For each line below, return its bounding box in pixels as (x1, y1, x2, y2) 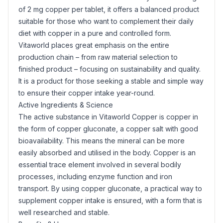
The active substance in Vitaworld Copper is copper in (18, 112, 198, 121)
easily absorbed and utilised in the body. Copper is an (18, 148, 196, 157)
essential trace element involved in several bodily (18, 160, 181, 169)
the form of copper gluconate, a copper (18, 124, 152, 133)
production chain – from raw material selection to (18, 53, 178, 61)
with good (163, 124, 198, 133)
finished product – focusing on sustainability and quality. (18, 65, 201, 73)
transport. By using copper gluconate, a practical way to (18, 184, 202, 193)
